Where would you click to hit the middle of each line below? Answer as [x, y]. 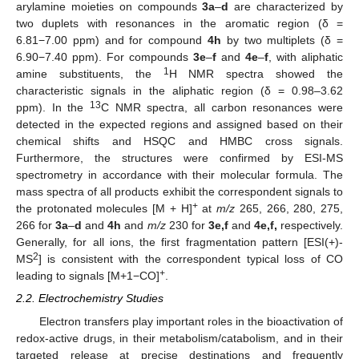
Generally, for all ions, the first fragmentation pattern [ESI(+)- [179, 242]
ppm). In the [53, 108]
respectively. [310, 226]
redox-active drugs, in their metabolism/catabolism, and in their [179, 338]
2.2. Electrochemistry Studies [90, 298]
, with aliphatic [306, 57]
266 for [36, 226]
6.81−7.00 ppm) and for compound [112, 40]
